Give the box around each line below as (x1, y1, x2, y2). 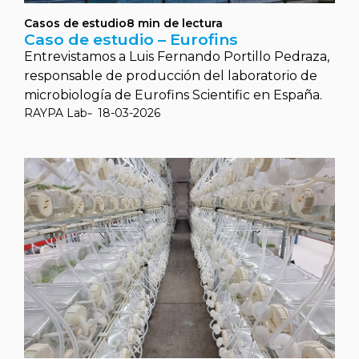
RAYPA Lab (24, 106, 87, 120)
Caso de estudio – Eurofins (24, 30, 238, 49)
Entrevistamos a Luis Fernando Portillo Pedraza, (24, 49, 329, 64)
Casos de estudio (24, 16, 127, 30)
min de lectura (138, 16, 223, 30)
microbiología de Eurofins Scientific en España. (24, 87, 322, 103)
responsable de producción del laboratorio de (24, 68, 317, 83)
